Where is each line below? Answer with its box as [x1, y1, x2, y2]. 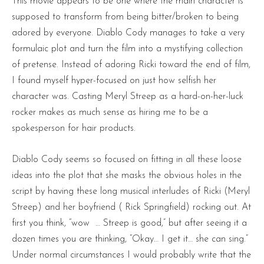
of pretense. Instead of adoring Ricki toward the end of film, [12, 60, 250, 70]
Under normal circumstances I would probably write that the [12, 250, 251, 260]
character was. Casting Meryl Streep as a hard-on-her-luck [12, 91, 243, 101]
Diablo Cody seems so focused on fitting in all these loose [12, 154, 242, 164]
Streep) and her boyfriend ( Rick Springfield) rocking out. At [12, 202, 251, 212]
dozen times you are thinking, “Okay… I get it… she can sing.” [12, 234, 248, 244]
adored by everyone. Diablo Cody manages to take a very [12, 28, 245, 38]
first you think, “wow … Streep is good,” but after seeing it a [12, 218, 247, 228]
